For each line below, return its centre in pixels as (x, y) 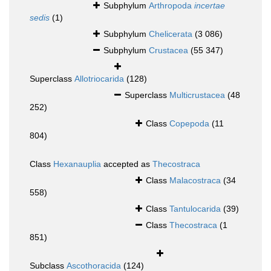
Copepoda (189, 124)
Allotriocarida (99, 79)
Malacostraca (195, 181)
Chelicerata (171, 34)
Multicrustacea (197, 95)
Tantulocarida (195, 209)
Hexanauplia (77, 164)
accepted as (127, 164)
